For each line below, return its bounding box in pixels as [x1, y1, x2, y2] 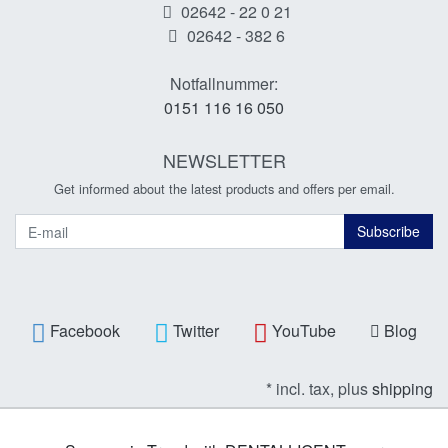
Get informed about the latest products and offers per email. [53, 179, 395, 199]
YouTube [272, 319, 336, 343]
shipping [372, 376, 433, 400]
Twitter [173, 319, 219, 343]
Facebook [50, 319, 120, 343]
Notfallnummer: [170, 72, 278, 96]
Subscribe [357, 221, 420, 242]
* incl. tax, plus [266, 376, 372, 400]
